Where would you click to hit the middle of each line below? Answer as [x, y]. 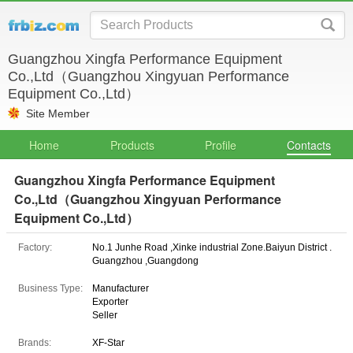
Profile [221, 145]
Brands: [35, 343]
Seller [105, 315]
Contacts [309, 145]
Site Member [58, 113]
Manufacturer [121, 288]
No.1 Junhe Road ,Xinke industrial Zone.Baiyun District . [212, 247]
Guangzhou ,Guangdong [145, 261]
